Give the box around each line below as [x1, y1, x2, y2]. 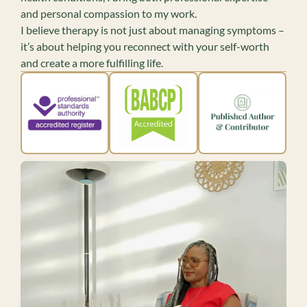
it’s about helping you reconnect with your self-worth [21, 40, 270, 53]
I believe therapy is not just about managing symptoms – [21, 23, 285, 36]
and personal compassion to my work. [21, 7, 197, 20]
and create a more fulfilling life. [21, 56, 164, 69]
